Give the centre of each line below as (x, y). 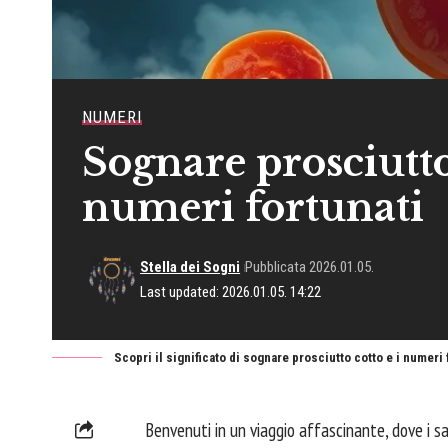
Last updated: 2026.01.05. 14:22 (231, 292)
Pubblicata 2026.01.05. (310, 267)
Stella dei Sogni (190, 267)
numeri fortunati (253, 208)
